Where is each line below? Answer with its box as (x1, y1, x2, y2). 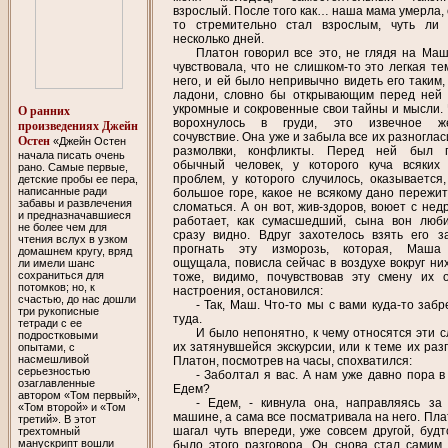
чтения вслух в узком (17, 232, 128, 245)
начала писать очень (17, 148, 125, 161)
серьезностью (17, 364, 90, 377)
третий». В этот (17, 412, 96, 425)
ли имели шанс (17, 256, 95, 269)
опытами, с (17, 340, 75, 353)
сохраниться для (17, 268, 104, 281)
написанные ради (17, 184, 107, 197)
